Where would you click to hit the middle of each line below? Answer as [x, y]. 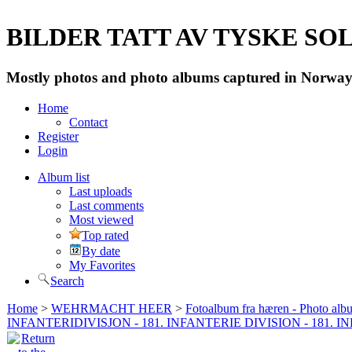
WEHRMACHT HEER [112, 308]
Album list [64, 177]
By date [101, 251]
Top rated [105, 235]
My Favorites [102, 265]
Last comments [106, 205]
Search [67, 280]
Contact [88, 122]
